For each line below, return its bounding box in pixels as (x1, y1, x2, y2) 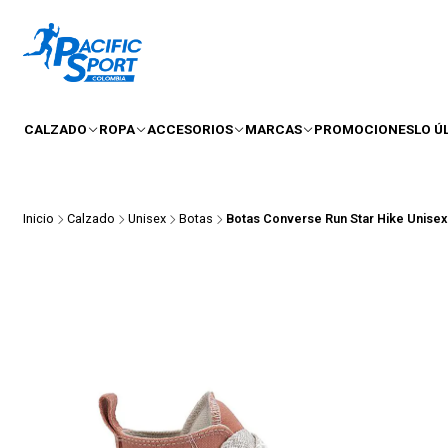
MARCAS (245, 120, 302, 137)
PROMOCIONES (314, 120, 414, 137)
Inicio (23, 211, 55, 227)
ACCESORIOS (147, 120, 233, 137)
